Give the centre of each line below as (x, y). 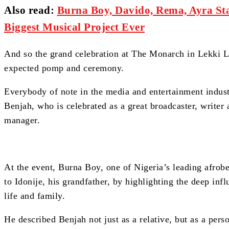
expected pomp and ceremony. (64, 68)
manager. (22, 120)
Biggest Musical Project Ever (74, 27)
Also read (27, 10)
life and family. (35, 196)
